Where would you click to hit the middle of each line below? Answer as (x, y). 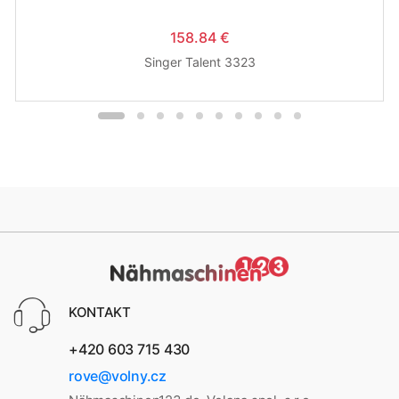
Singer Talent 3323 (199, 61)
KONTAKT (100, 312)
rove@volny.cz (118, 375)
